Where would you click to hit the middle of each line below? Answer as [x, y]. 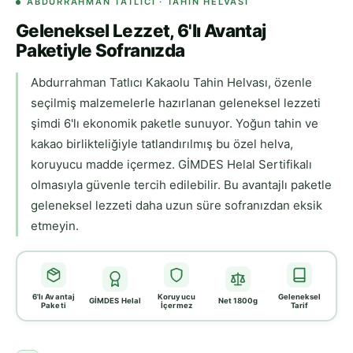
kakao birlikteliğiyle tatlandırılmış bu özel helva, [162, 144]
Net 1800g [238, 301]
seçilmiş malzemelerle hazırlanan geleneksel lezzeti [176, 103]
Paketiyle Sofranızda [100, 50]
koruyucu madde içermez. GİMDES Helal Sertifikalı [171, 165]
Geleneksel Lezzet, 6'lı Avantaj [141, 31]
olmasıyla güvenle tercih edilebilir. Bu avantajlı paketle [181, 185]
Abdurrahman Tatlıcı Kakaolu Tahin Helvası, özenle [171, 83]
